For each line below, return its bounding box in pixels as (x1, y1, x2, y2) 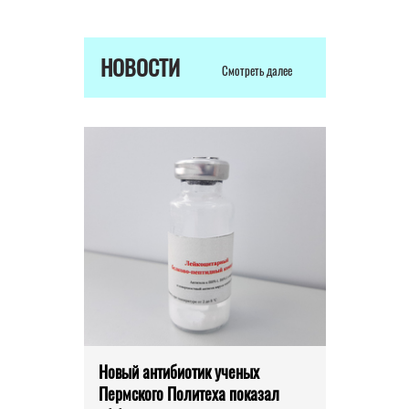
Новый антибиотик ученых (98, 360, 259, 384)
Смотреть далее (221, 61, 295, 79)
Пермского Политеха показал (98, 382, 279, 406)
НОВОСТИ (100, 50, 180, 84)
